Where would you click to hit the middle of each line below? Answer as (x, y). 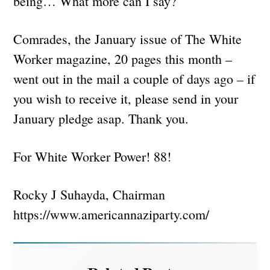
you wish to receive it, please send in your (126, 98)
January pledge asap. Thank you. (101, 118)
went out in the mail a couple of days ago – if (134, 78)
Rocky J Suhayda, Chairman (89, 194)
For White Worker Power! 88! (93, 156)
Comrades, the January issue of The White (128, 39)
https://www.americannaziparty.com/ (111, 214)
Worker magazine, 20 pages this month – (123, 58)
